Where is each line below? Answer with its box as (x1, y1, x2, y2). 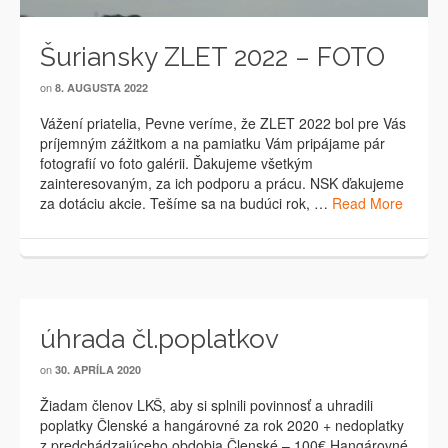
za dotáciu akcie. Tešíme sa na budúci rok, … (40, 193, 332, 214)
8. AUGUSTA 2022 (55, 80, 148, 96)
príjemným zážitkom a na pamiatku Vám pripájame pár (40, 133, 385, 154)
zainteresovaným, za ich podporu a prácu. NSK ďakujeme (40, 173, 404, 194)
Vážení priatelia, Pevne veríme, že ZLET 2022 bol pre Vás (40, 113, 406, 134)
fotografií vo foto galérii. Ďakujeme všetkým (40, 153, 313, 174)
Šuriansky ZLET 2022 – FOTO (40, 42, 385, 73)
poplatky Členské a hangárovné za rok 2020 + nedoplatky (40, 415, 404, 436)
